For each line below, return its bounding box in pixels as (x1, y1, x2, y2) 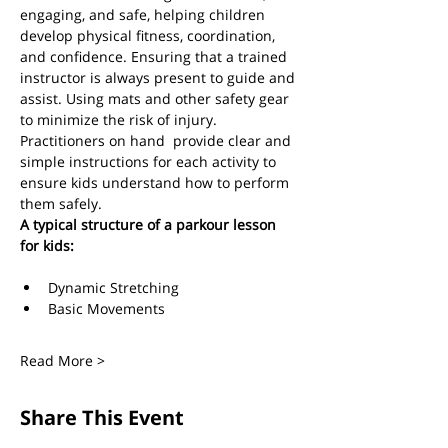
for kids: (20, 236, 74, 255)
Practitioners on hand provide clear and (20, 131, 295, 150)
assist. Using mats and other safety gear (20, 89, 293, 108)
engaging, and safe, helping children (20, 5, 269, 24)
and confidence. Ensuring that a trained (20, 47, 291, 66)
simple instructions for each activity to (20, 152, 280, 171)
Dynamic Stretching (48, 278, 183, 297)
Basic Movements (48, 299, 165, 318)
